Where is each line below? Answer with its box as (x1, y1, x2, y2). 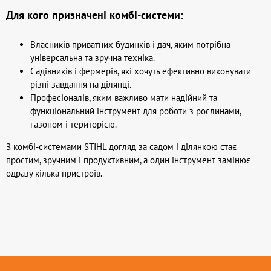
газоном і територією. (30, 119, 117, 130)
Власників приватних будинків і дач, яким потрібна (30, 39, 230, 50)
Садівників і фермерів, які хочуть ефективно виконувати (30, 65, 251, 77)
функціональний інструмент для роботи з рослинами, (30, 105, 241, 117)
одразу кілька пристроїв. (6, 168, 102, 179)
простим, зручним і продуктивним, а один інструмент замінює (6, 154, 250, 166)
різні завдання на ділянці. (30, 79, 131, 90)
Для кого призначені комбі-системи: (6, 8, 183, 22)
